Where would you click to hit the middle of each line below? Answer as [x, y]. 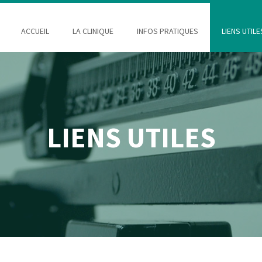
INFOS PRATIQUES [168, 31]
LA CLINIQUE [93, 31]
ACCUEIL [35, 31]
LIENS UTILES [131, 137]
